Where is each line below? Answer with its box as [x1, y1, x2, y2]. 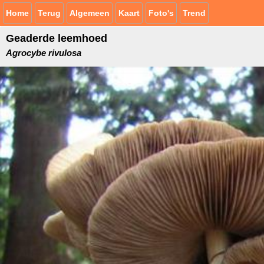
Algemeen [70, 8, 110, 18]
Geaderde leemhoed [6, 32, 107, 44]
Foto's [148, 8, 174, 18]
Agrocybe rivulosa [6, 48, 81, 58]
